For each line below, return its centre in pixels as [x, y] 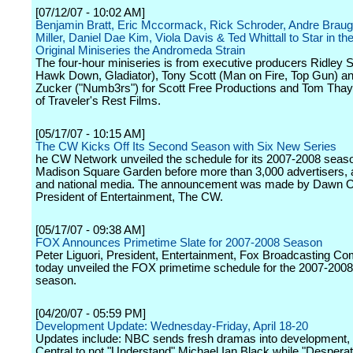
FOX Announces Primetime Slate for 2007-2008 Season [179, 243]
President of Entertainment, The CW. [129, 197]
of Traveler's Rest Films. [98, 101]
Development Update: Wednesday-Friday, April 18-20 [172, 326]
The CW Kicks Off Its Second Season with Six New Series [186, 147]
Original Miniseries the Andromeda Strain [140, 50]
